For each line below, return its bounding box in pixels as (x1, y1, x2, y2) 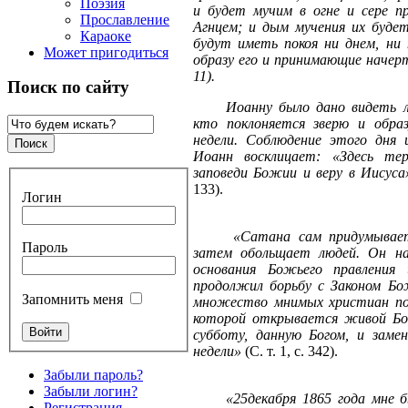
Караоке (80, 27, 131, 44)
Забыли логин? (44, 382, 138, 399)
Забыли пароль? (44, 366, 143, 382)
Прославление (80, 11, 169, 27)
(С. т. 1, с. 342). (245, 343, 338, 359)
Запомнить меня (22, 291, 123, 307)
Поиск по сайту (7, 77, 129, 97)
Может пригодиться (44, 44, 168, 60)
